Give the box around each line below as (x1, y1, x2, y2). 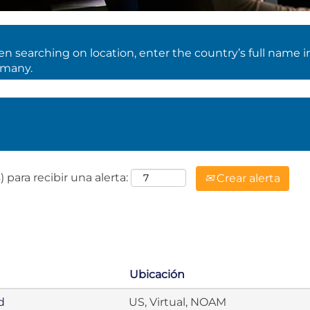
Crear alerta (214, 172, 280, 185)
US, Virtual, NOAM (129, 295, 226, 309)
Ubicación (129, 268, 185, 281)
